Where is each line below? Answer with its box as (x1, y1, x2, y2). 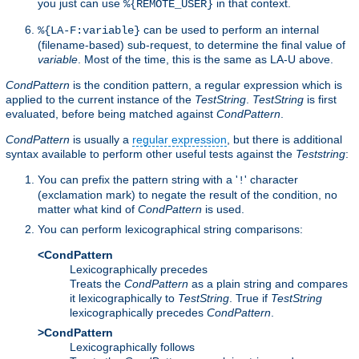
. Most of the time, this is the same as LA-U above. (78, 52, 333, 66)
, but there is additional (227, 132, 342, 146)
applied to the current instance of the (6, 92, 195, 106)
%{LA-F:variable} (38, 23, 140, 37)
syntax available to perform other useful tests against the (6, 147, 296, 160)
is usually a (70, 132, 132, 146)
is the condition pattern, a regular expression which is (70, 78, 342, 91)
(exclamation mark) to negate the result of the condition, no (38, 188, 337, 201)
